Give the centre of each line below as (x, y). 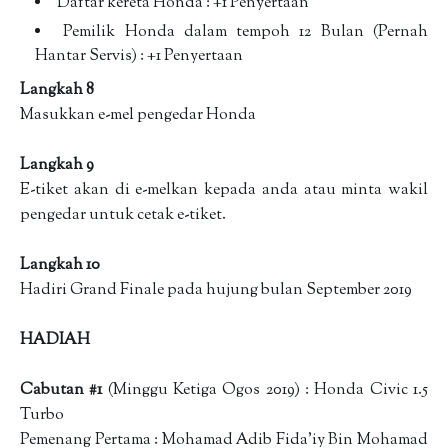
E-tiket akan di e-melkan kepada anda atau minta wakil (224, 189)
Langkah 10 (61, 264)
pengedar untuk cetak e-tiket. (124, 214)
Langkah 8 (58, 89)
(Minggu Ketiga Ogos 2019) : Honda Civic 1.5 (268, 389)
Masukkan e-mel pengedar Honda (139, 114)
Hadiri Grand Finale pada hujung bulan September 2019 (217, 289)
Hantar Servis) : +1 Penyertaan (140, 55)
